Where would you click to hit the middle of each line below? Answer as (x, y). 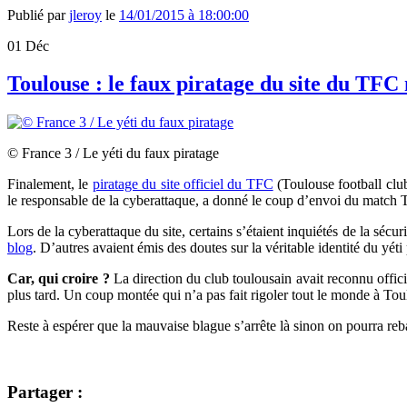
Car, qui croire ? (59, 279)
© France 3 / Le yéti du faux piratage (113, 154)
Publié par (38, 15)
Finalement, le (50, 184)
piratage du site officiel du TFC (183, 184)
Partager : (45, 392)
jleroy (85, 15)
